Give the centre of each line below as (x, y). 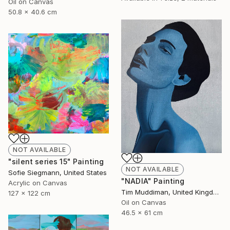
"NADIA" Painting (153, 181)
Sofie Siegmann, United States (57, 172)
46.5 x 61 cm (142, 212)
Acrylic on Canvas (38, 183)
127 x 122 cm (29, 193)
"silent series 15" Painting (56, 161)
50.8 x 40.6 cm (33, 12)
